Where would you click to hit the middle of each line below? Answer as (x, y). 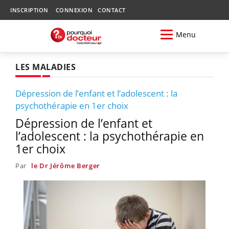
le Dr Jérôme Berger (66, 165)
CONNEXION (74, 10)
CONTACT (112, 10)
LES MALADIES (45, 67)
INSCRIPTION (29, 10)
